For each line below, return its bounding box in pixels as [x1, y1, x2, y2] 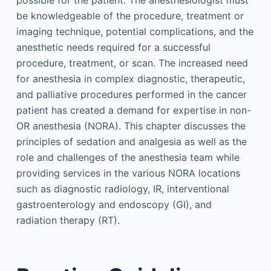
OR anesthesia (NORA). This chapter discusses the [16, 120, 246, 132]
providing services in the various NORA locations [16, 167, 240, 179]
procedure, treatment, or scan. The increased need [16, 57, 248, 69]
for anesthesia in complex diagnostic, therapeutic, [16, 73, 245, 85]
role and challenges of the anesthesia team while [16, 151, 240, 163]
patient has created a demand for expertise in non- [16, 104, 251, 116]
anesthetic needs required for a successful [16, 41, 211, 53]
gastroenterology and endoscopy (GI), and [16, 198, 212, 211]
